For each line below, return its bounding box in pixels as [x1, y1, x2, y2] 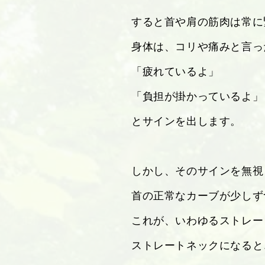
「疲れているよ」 [131, 64, 219, 78]
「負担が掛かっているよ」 [131, 89, 264, 103]
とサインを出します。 [131, 114, 241, 128]
